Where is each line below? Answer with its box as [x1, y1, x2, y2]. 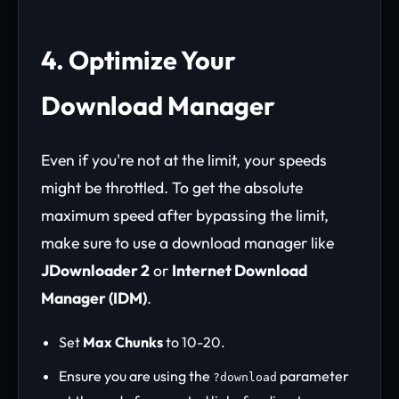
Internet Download [172, 260, 307, 281]
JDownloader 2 [41, 260, 150, 281]
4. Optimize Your [41, 44, 236, 76]
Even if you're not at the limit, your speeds [41, 150, 327, 170]
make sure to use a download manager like [41, 232, 334, 253]
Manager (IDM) [41, 288, 147, 308]
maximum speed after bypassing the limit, [41, 205, 329, 225]
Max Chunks [83, 333, 163, 351]
